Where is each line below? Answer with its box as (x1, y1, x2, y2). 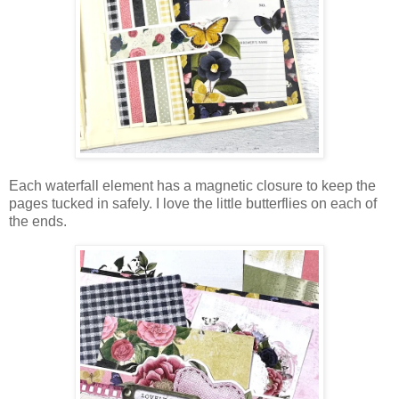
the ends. (9, 214, 67, 230)
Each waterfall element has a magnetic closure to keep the (9, 178, 376, 194)
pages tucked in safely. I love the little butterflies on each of (9, 196, 377, 212)
